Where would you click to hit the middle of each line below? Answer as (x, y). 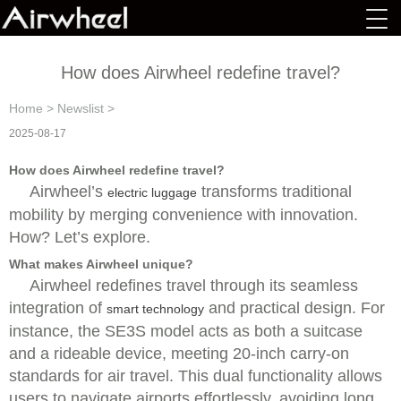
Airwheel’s (68, 192)
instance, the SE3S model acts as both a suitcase (186, 331)
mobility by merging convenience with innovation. (183, 215)
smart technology (155, 309)
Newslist (81, 108)
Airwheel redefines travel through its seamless (194, 286)
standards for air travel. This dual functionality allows (196, 376)
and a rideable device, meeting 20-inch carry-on (179, 354)
